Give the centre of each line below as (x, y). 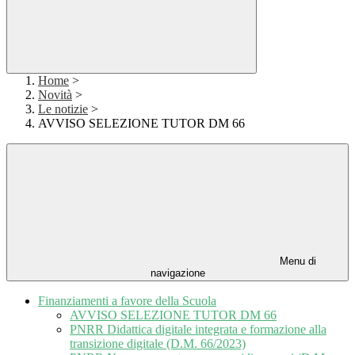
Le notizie (63, 109)
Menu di (296, 261)
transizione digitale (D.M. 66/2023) (158, 344)
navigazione (177, 273)
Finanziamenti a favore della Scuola (127, 301)
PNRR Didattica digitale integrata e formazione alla (198, 330)
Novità (55, 95)
